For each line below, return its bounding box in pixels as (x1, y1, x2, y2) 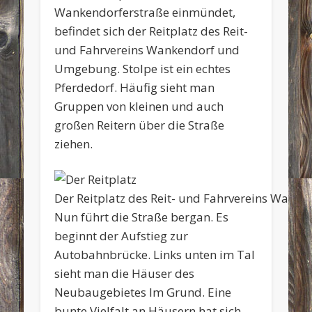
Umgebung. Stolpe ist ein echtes (54, 60, 231, 77)
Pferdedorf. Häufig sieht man (54, 79, 215, 95)
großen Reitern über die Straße (54, 116, 225, 133)
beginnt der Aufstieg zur (54, 227, 189, 244)
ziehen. (54, 135, 93, 152)
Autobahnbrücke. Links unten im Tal (54, 246, 256, 263)
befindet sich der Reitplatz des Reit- (54, 22, 249, 39)
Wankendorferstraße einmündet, (54, 3, 236, 20)
